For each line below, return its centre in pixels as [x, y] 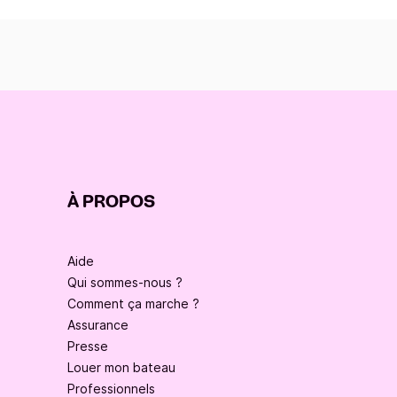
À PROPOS [111, 202]
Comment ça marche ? [133, 304]
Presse [88, 346]
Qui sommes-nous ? [125, 283]
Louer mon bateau [121, 368]
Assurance [98, 325]
